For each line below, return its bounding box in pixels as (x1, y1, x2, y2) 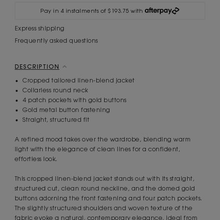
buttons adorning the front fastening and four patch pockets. (14, 195, 202, 202)
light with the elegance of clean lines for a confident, (14, 146, 181, 153)
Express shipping (14, 25, 65, 32)
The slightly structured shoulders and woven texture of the (14, 205, 193, 212)
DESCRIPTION (14, 63, 59, 70)
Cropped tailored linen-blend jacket (23, 77, 135, 84)
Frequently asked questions (14, 37, 98, 44)
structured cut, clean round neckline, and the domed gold (14, 185, 195, 192)
